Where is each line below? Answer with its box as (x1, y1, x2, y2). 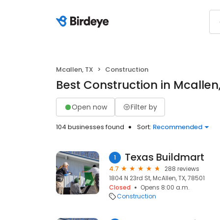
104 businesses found (56, 122, 124, 132)
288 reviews (165, 165, 199, 173)
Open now (72, 102, 107, 112)
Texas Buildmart (125, 150, 204, 164)
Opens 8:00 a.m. (140, 183, 190, 192)
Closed (109, 183, 131, 192)
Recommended (153, 122, 202, 132)
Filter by (131, 102, 157, 112)
